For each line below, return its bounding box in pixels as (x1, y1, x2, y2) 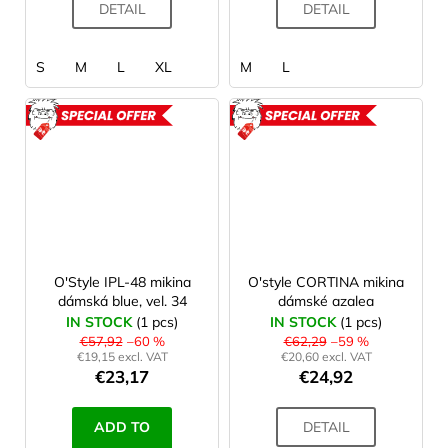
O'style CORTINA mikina (248, 272, 404, 291)
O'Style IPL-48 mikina (53, 272, 191, 291)
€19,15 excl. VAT (76, 348, 168, 364)
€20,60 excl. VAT (280, 348, 372, 364)
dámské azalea (278, 291, 374, 310)
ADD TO (94, 417, 150, 436)
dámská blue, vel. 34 (57, 291, 187, 310)
